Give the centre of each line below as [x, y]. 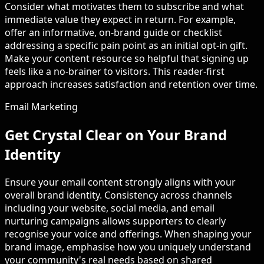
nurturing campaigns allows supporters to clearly [115, 221]
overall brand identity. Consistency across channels [118, 195]
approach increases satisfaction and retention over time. [131, 85]
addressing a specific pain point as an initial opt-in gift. [126, 46]
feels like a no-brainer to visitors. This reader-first [115, 72]
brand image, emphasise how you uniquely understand [128, 247]
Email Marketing [41, 107]
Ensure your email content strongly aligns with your [120, 182]
